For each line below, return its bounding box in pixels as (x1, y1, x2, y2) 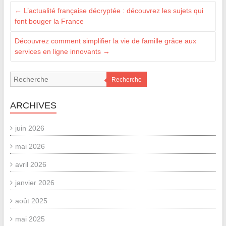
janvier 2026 (15, 179, 54, 187)
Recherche (111, 76, 142, 84)
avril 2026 (15, 160, 46, 169)
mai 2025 (15, 215, 45, 223)
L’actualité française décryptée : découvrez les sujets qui (21, 7, 203, 15)
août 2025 (15, 197, 47, 205)
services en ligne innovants (14, 47, 103, 56)
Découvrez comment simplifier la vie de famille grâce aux (14, 37, 196, 45)
